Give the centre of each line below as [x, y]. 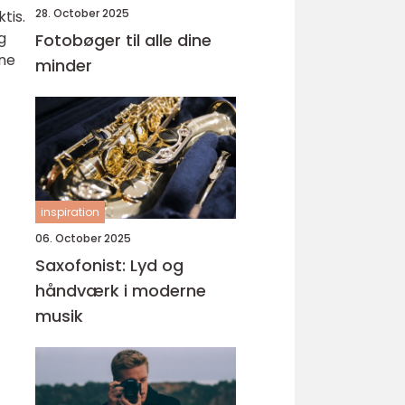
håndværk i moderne [121, 291]
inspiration [70, 212]
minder [64, 66]
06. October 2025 [83, 238]
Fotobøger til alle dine [123, 40]
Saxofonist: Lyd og [109, 265]
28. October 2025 [82, 13]
